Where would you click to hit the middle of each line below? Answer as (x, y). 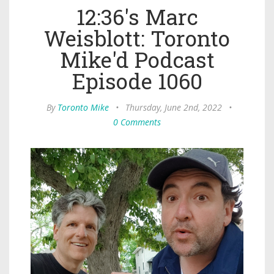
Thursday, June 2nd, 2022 (174, 108)
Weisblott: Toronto (137, 38)
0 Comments (137, 122)
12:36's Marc (137, 17)
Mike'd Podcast (137, 60)
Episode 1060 (137, 81)
